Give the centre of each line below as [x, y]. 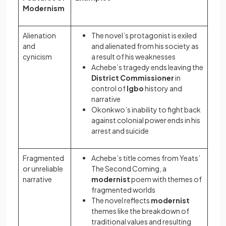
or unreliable [43, 169]
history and [163, 89]
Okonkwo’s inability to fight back [146, 110]
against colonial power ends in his [146, 120]
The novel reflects [121, 201]
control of [109, 89]
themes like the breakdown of [140, 211]
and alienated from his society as [145, 46]
